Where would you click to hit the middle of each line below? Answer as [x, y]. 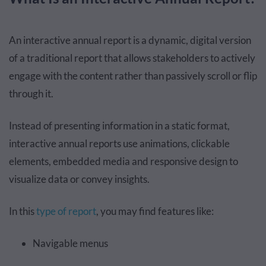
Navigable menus [70, 243]
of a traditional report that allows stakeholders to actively [132, 58]
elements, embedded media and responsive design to [123, 161]
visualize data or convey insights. [79, 179]
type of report [66, 211]
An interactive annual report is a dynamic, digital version [130, 40]
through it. [31, 94]
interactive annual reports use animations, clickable [119, 143]
